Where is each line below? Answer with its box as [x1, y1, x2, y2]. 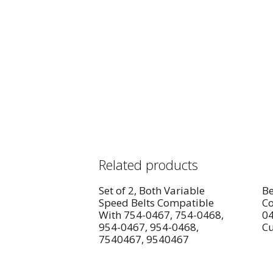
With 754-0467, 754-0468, [99, 208, 224, 222]
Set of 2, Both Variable [99, 183, 205, 198]
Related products [99, 155, 198, 174]
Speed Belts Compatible [99, 196, 214, 210]
